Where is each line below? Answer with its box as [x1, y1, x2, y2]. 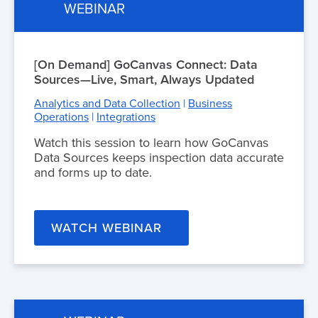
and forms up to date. [34, 164, 152, 180]
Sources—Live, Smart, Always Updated [34, 71, 254, 87]
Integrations [97, 109, 155, 124]
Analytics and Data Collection [34, 96, 180, 111]
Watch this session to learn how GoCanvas [34, 134, 268, 150]
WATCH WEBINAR [51, 220, 162, 236]
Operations [34, 109, 89, 124]
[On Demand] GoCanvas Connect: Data [34, 56, 258, 72]
